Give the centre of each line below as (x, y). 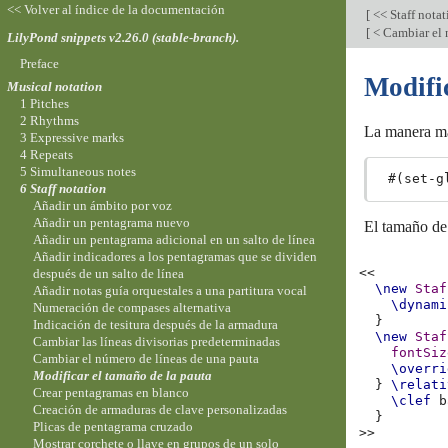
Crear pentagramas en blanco (111, 393)
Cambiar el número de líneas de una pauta (146, 359)
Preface (39, 63)
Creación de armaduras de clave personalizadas (160, 410)
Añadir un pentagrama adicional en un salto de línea (174, 240)
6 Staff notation (62, 189)
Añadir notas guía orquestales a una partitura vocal (170, 291)
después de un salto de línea (109, 274)
